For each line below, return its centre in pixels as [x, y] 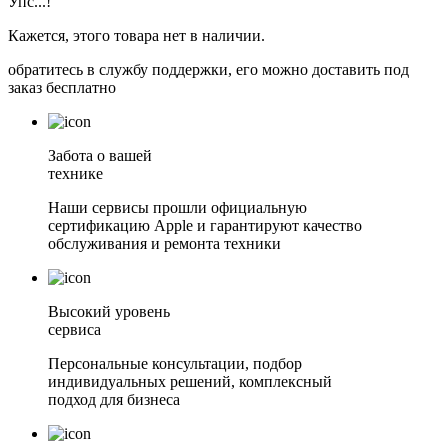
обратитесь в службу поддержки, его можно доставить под [208, 70]
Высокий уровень [109, 312]
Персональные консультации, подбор [175, 364]
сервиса [74, 330]
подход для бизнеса [114, 400]
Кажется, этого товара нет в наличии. [136, 36]
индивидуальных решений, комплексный [190, 382]
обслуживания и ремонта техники [164, 244]
